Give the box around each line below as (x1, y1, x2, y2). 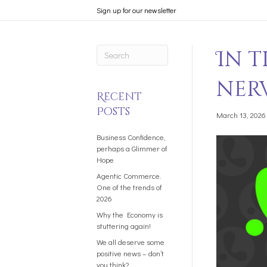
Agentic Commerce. (97, 170, 162, 181)
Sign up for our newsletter (97, 5, 176, 15)
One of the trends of (97, 182, 162, 192)
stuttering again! (97, 221, 151, 231)
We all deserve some (97, 237, 164, 247)
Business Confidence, (97, 132, 166, 142)
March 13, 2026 (216, 110, 266, 120)
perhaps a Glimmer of (97, 143, 167, 153)
